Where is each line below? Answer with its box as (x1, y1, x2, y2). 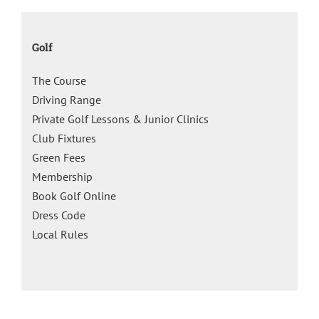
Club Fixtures (32, 131, 96, 146)
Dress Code (32, 208, 85, 223)
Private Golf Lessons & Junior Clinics (32, 112, 209, 127)
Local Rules (32, 227, 88, 242)
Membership (32, 169, 93, 184)
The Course (32, 73, 86, 88)
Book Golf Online (32, 189, 116, 204)
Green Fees (32, 150, 85, 165)
